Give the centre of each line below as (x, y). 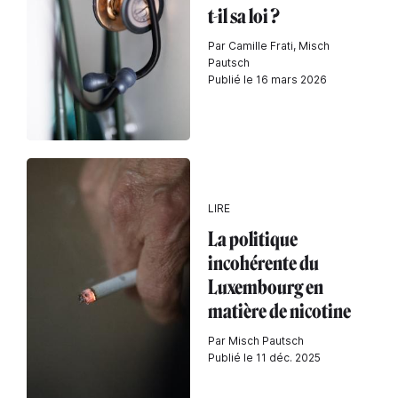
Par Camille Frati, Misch (269, 45)
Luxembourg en (266, 287)
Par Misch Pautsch (256, 341)
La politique (253, 239)
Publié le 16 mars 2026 (267, 79)
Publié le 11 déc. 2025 (264, 358)
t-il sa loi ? (244, 16)
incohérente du (263, 263)
